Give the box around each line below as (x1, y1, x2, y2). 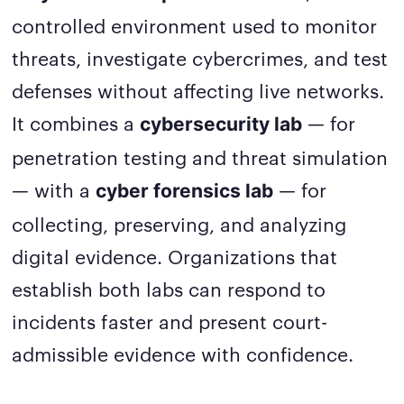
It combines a (12, 109, 141, 136)
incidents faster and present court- (12, 308, 328, 335)
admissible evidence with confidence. (12, 340, 354, 367)
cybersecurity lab (140, 113, 303, 136)
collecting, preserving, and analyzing (12, 210, 347, 237)
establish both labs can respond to (12, 275, 326, 302)
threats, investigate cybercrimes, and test (12, 44, 389, 71)
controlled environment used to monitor (12, 12, 378, 39)
